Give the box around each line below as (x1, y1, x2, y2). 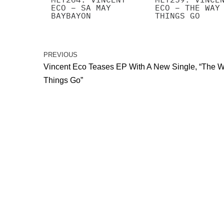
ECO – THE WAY (154, 2, 220, 13)
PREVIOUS (43, 51, 77, 59)
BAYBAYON (51, 10, 91, 21)
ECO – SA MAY (51, 2, 111, 13)
